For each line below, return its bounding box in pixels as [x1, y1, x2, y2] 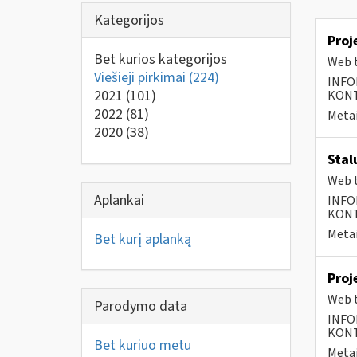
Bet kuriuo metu [94, 335, 191, 355]
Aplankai [94, 190, 144, 210]
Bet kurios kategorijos [94, 49, 227, 69]
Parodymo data [94, 296, 187, 316]
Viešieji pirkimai [94, 68, 189, 88]
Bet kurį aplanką [94, 229, 191, 249]
